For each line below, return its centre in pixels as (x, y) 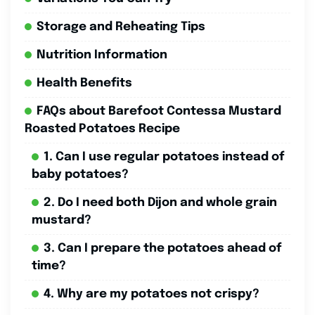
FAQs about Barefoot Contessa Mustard (159, 111)
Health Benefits (84, 83)
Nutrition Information (102, 55)
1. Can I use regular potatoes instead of (164, 157)
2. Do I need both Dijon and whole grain (160, 202)
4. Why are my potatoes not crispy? (152, 294)
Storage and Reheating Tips (121, 27)
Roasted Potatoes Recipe (102, 129)
